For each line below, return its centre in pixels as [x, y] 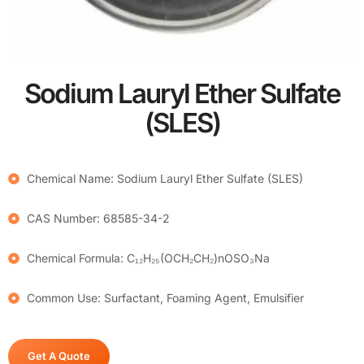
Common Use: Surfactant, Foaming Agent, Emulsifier [165, 298]
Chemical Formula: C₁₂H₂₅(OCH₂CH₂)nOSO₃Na [148, 258]
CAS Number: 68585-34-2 [98, 219]
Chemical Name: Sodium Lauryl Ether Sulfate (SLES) [165, 179]
